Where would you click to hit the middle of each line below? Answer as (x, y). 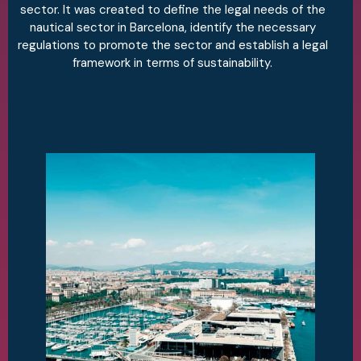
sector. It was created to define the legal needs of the (172, 10)
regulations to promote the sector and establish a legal (172, 46)
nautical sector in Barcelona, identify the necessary (172, 28)
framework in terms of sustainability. (172, 63)
